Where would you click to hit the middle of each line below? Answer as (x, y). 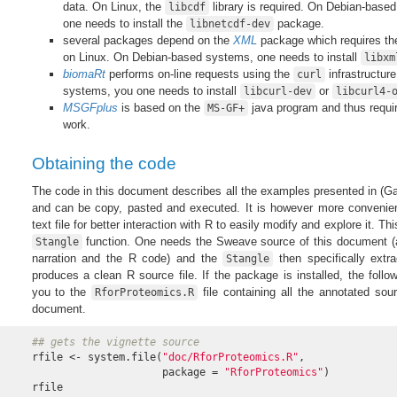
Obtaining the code (104, 163)
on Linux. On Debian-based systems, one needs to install (211, 58)
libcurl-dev (277, 92)
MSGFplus (90, 108)
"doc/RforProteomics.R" (230, 358)
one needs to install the (124, 24)
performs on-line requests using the (199, 74)
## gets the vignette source (115, 343)
